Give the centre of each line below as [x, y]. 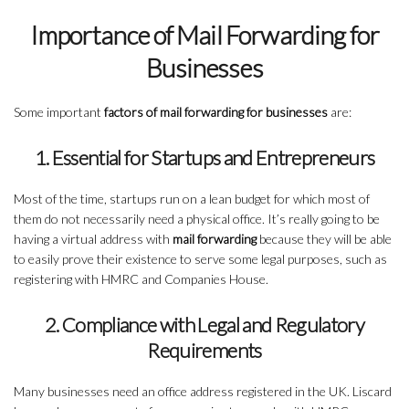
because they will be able [324, 239]
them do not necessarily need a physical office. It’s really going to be [197, 219]
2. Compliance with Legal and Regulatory [204, 325]
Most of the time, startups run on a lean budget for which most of [192, 199]
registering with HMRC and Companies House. [141, 279]
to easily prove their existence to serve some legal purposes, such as [200, 259]
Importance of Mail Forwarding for [204, 35]
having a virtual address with [93, 239]
